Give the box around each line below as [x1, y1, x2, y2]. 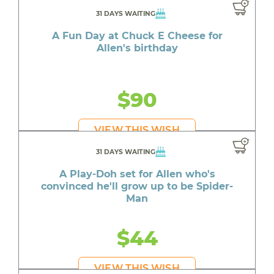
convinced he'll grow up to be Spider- [41, 180, 233, 193]
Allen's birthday [96, 42, 178, 54]
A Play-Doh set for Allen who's [59, 168, 215, 180]
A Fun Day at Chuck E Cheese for [51, 29, 223, 42]
